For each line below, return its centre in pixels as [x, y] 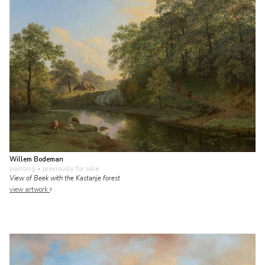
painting [22, 169]
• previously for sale [67, 169]
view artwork [30, 189]
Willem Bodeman [36, 159]
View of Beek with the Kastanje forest [65, 178]
